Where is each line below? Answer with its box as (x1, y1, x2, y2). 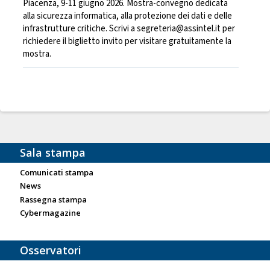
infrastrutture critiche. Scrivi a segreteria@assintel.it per (23, 22, 236, 36)
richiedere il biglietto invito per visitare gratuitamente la (23, 35, 232, 48)
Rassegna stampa (20, 193, 87, 205)
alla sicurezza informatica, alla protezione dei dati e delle (23, 10, 233, 23)
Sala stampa (20, 145, 86, 160)
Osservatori (20, 242, 81, 257)
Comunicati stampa (20, 166, 93, 178)
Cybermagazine (20, 207, 81, 219)
